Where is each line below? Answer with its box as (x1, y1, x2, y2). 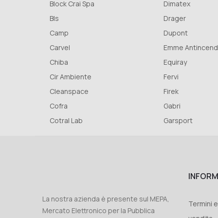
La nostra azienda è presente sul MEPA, (42, 194, 169, 204)
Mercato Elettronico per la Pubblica (42, 206, 155, 216)
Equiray (163, 57, 187, 67)
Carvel (50, 43, 70, 53)
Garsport (163, 116, 193, 126)
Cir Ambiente (50, 72, 91, 82)
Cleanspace (50, 87, 89, 96)
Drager (163, 14, 186, 23)
